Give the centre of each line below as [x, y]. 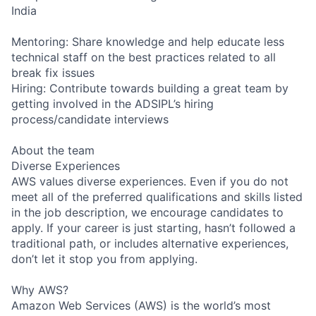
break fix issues [53, 72]
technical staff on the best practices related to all [144, 57]
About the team [53, 150]
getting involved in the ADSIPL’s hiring [113, 103]
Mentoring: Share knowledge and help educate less [148, 41]
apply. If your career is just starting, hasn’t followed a [153, 227]
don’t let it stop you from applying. [104, 259]
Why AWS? [40, 290]
